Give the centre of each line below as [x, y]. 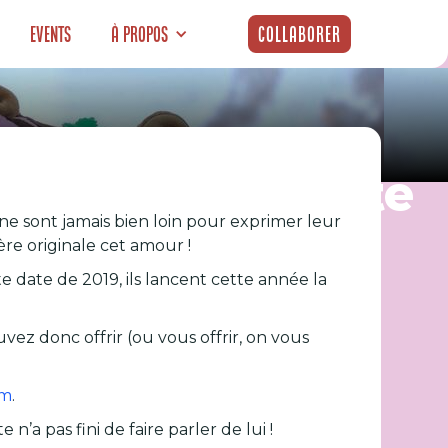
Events [51, 34]
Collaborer [300, 34]
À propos [140, 34]
